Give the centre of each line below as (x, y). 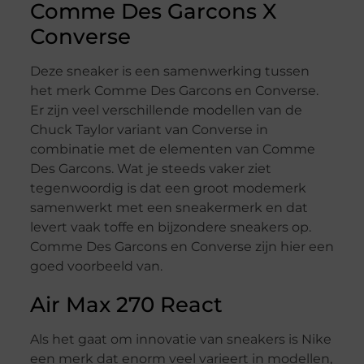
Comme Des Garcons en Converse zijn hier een (182, 247)
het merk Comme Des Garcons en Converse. (174, 91)
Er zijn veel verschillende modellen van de (166, 110)
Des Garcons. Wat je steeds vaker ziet (150, 169)
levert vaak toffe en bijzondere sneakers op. (170, 227)
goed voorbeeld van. (96, 266)
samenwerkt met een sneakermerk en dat (169, 208)
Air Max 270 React (126, 305)
